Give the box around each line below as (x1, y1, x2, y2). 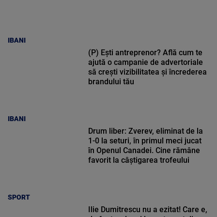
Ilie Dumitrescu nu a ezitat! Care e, (88, 205, 207, 215)
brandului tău (88, 77, 134, 87)
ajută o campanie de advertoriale (88, 58, 203, 67)
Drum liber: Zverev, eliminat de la (88, 126, 203, 136)
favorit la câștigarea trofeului (88, 155, 189, 165)
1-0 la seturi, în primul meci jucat (88, 136, 201, 146)
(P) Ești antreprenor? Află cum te (88, 48, 202, 58)
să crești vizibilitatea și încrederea (88, 67, 207, 77)
